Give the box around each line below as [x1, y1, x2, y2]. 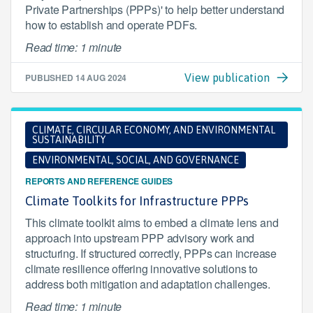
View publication [184, 71, 270, 84]
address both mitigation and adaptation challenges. [25, 276, 270, 292]
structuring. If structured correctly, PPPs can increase [25, 245, 277, 261]
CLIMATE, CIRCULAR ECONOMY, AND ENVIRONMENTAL [32, 124, 275, 136]
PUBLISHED [25, 71, 75, 84]
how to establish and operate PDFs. [25, 17, 198, 33]
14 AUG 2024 [75, 71, 127, 84]
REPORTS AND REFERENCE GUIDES [25, 175, 173, 187]
